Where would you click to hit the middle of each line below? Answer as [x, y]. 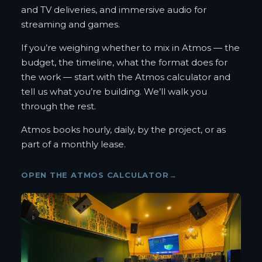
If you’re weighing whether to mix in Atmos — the [130, 47]
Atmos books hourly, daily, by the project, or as [123, 129]
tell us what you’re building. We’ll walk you [114, 91]
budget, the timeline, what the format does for [124, 62]
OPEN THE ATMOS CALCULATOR [95, 175]
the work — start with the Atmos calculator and [126, 77]
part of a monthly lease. [73, 144]
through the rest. [58, 106]
